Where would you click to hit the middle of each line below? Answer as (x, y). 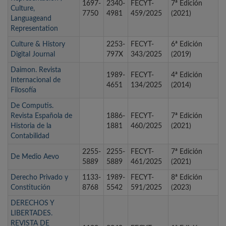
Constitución (31, 188)
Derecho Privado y (39, 178)
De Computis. (32, 106)
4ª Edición (187, 75)
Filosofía (23, 91)
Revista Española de (41, 116)
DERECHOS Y (32, 204)
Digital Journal (33, 55)
